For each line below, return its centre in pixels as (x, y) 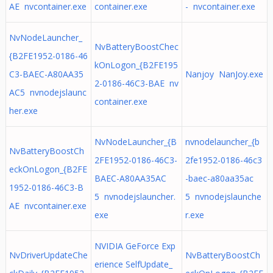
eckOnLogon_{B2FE (48, 169)
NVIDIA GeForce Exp (135, 246)
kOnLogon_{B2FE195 (136, 65)
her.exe (23, 111)
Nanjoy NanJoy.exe (224, 74)
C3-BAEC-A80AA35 (46, 74)
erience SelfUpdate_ (133, 264)
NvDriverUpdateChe (48, 255)
